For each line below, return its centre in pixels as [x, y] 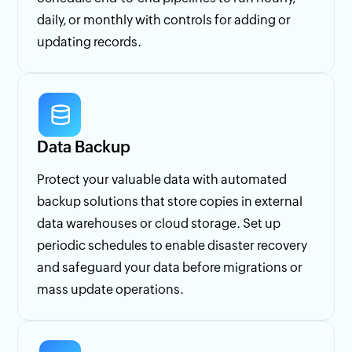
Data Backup [84, 146]
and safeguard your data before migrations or [170, 267]
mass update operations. [111, 289]
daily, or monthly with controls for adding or [164, 20]
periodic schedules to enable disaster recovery [172, 245]
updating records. [90, 42]
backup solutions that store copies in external [170, 201]
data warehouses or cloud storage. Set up [159, 223]
